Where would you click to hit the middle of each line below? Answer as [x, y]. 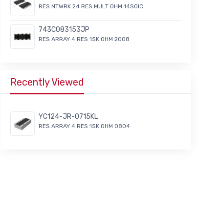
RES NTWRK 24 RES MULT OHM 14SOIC [91, 7]
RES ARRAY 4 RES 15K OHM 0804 [84, 126]
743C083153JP [64, 30]
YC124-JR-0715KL [68, 117]
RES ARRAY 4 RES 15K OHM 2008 [84, 39]
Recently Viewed [47, 82]
